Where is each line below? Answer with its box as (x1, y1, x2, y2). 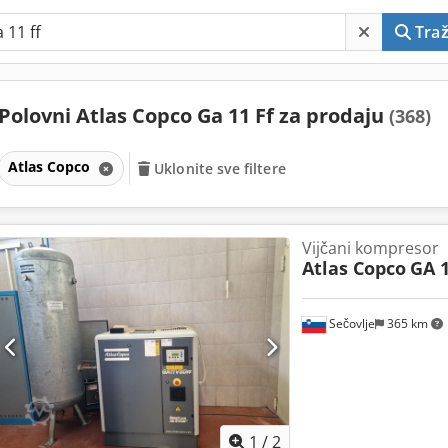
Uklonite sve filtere (154, 158, 286, 178)
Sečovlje (325, 315, 375, 333)
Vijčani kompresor (301, 236, 439, 259)
